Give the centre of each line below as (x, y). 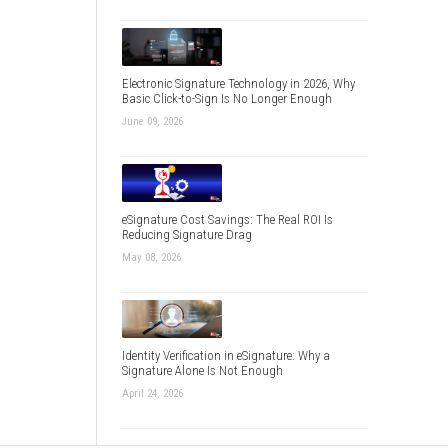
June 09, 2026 (152, 121)
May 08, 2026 (151, 258)
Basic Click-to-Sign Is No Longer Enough (226, 98)
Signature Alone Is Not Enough (202, 371)
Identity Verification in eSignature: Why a (225, 356)
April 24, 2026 (152, 394)
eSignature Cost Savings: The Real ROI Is (227, 220)
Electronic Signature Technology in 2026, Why (238, 83)
